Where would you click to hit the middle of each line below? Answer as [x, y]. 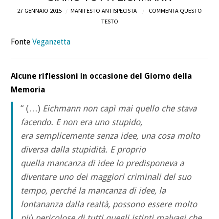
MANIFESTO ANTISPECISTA [104, 10]
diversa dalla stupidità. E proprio [83, 150]
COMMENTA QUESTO [175, 10]
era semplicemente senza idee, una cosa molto [110, 136]
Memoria [28, 90]
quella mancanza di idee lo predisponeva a [102, 164]
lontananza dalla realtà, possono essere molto [109, 205]
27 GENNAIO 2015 [39, 10]
